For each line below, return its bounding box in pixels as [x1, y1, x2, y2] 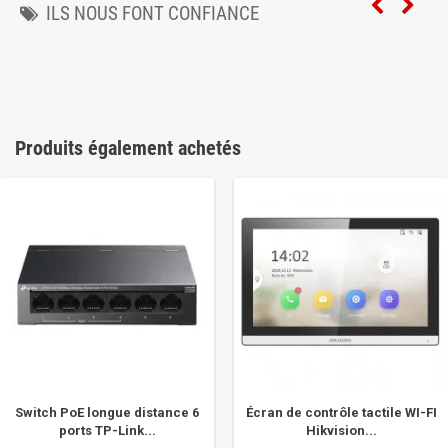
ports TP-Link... [58, 423, 156, 438]
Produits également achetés [15, 136, 241, 160]
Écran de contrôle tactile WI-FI [245, 405, 437, 420]
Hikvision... [305, 423, 377, 438]
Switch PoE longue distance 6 [15, 405, 199, 420]
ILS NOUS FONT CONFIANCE [46, 2, 259, 25]
